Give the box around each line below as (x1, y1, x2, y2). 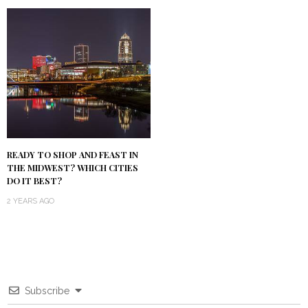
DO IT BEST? (7, 175, 62, 186)
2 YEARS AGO (7, 196, 54, 206)
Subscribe (25, 285, 69, 296)
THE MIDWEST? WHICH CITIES (7, 162, 138, 173)
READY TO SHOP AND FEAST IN (7, 148, 138, 160)
